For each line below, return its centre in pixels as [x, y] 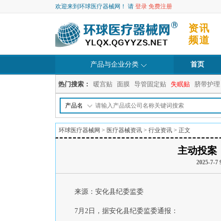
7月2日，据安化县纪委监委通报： [126, 211]
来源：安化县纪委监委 [109, 192]
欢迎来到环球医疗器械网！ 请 [95, 6]
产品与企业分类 [114, 64]
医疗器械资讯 [124, 130]
